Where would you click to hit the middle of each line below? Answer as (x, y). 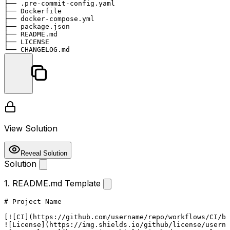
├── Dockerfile (33, 11)
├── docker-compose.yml (49, 18)
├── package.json (37, 26)
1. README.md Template (54, 183)
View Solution (31, 128)
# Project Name (33, 201)
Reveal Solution (44, 153)
